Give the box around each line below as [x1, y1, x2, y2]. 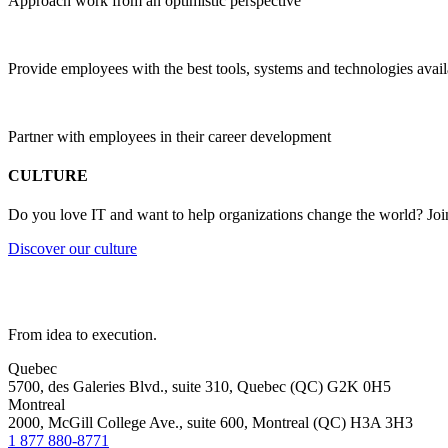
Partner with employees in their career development [8, 127, 331, 145]
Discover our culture [8, 240, 137, 258]
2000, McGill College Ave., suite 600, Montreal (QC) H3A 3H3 [8, 414, 413, 432]
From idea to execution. [8, 326, 157, 344]
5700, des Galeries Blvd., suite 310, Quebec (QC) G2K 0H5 [8, 378, 391, 396]
